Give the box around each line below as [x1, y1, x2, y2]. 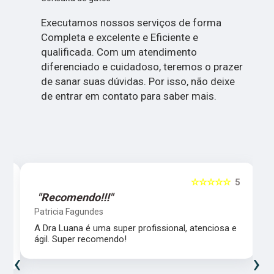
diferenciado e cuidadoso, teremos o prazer [40, 61, 243, 73]
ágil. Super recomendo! [34, 233, 127, 245]
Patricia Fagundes [34, 206, 104, 217]
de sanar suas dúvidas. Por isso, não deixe [40, 75, 235, 88]
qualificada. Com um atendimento [40, 46, 197, 59]
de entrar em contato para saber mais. [40, 90, 217, 103]
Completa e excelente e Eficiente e [40, 31, 198, 44]
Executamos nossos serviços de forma [40, 17, 221, 29]
